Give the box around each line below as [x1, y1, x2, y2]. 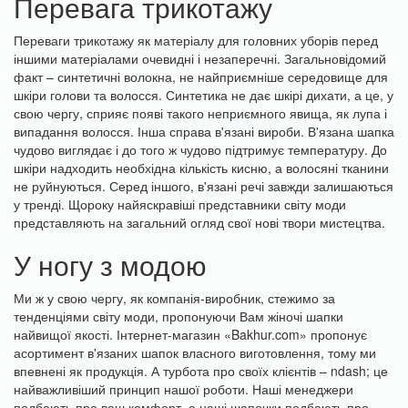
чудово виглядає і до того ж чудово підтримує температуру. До [14, 140, 387, 159]
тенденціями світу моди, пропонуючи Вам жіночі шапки [14, 307, 343, 326]
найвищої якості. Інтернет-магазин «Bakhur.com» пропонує [14, 325, 367, 344]
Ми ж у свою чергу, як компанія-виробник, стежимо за [14, 289, 335, 308]
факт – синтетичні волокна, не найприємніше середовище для [14, 67, 388, 87]
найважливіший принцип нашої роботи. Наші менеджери [14, 380, 353, 399]
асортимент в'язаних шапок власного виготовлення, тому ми [14, 343, 376, 362]
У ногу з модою [14, 245, 207, 285]
